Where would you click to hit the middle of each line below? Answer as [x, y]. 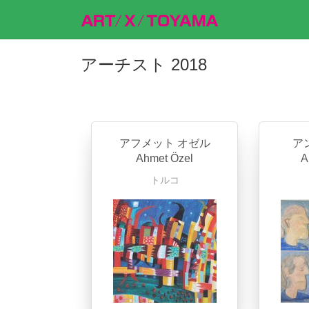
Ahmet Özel [165, 158]
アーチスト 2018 [144, 64]
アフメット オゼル [165, 143]
